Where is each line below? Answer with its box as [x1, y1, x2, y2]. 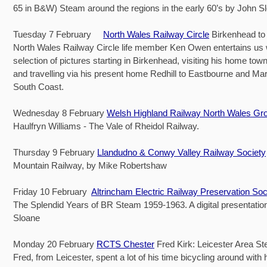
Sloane [13, 212, 40, 223]
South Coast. [13, 81, 64, 92]
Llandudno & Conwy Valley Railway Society [97, 147, 266, 157]
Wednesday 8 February [13, 107, 107, 118]
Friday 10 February [13, 186, 91, 197]
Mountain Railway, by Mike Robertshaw [13, 160, 167, 170]
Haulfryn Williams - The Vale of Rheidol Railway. [13, 120, 199, 131]
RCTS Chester [97, 238, 154, 249]
